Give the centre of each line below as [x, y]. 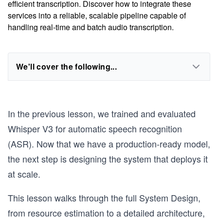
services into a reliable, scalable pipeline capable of [97, 15]
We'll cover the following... [67, 66]
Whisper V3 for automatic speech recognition [95, 128]
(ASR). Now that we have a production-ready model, [109, 144]
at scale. [24, 174]
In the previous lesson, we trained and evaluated [102, 113]
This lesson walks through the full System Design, [104, 198]
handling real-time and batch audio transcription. [91, 27]
